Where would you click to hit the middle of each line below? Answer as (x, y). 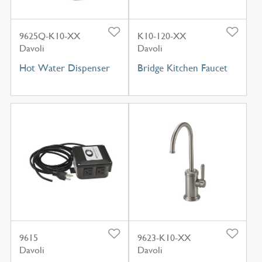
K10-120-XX (161, 36)
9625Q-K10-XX (49, 36)
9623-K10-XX (164, 238)
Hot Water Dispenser (64, 68)
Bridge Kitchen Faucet (182, 68)
